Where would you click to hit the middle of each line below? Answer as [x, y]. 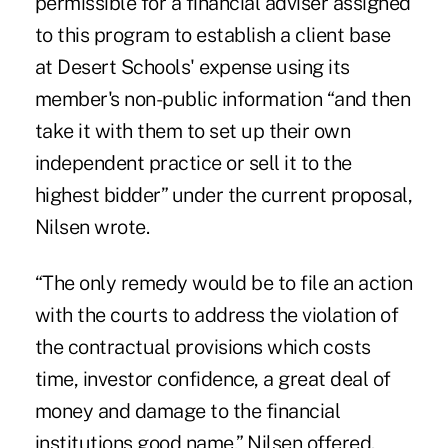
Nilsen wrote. [92, 226]
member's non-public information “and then [222, 98]
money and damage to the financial [187, 410]
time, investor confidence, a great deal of [212, 378]
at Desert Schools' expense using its [192, 66]
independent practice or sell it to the [193, 162]
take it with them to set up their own [192, 130]
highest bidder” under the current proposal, [223, 194]
